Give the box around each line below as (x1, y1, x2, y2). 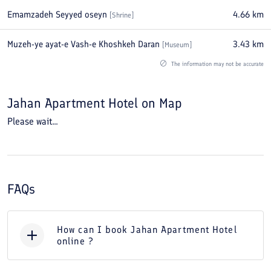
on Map (142, 95, 182, 111)
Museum (165, 41, 189, 49)
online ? (57, 235, 94, 247)
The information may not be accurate (169, 60, 264, 68)
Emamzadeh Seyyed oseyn (7, 9, 107, 20)
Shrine (112, 11, 131, 19)
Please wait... (7, 116, 58, 127)
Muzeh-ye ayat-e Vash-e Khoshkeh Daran (7, 39, 160, 50)
